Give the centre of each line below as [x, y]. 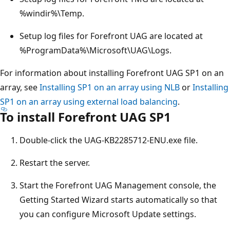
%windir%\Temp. [52, 13]
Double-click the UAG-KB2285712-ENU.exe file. [109, 140]
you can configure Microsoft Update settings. [108, 214]
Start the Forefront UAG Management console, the [118, 185]
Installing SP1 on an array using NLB [110, 87]
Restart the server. [55, 162]
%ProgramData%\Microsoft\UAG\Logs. [95, 50]
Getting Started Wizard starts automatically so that [118, 199]
